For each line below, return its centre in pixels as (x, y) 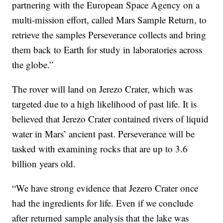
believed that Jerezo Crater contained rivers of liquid (111, 119)
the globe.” (33, 65)
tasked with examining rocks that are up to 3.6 (100, 149)
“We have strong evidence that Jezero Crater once (105, 188)
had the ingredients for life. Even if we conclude (103, 203)
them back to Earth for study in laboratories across (107, 50)
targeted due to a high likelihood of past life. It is (105, 104)
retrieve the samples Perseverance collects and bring (109, 35)
